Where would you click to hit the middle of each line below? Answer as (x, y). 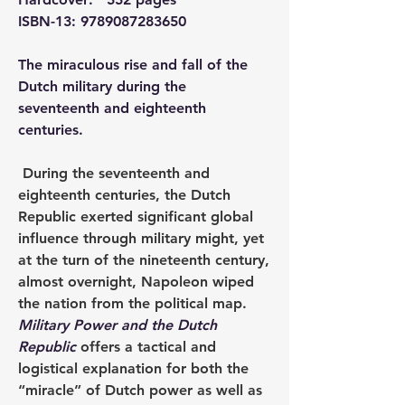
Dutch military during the (102, 86)
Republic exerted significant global (136, 217)
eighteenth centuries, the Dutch (124, 195)
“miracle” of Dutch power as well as (140, 390)
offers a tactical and (148, 347)
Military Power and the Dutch (118, 325)
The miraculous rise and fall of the (133, 65)
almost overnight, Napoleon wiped (136, 282)
